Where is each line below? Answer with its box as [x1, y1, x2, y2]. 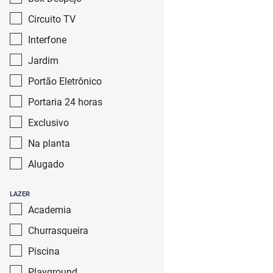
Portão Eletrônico [28, 76, 102, 87]
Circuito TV [28, 13, 76, 25]
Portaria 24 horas [28, 96, 102, 108]
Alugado [28, 158, 64, 170]
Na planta [28, 138, 70, 149]
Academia [28, 204, 71, 216]
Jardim [28, 55, 58, 66]
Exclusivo [28, 117, 69, 129]
